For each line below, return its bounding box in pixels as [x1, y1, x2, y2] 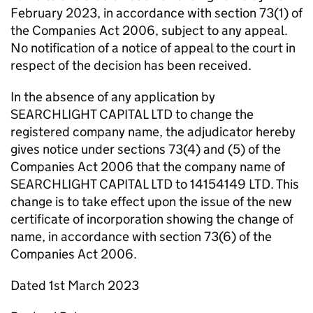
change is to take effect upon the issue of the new [10, 194, 292, 210]
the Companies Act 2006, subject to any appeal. [10, 22, 288, 38]
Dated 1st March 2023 [10, 277, 139, 293]
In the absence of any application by [10, 89, 215, 105]
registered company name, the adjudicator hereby [10, 124, 296, 140]
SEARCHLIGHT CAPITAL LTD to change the [10, 106, 254, 122]
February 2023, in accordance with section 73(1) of [10, 5, 303, 21]
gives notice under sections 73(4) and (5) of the [10, 141, 281, 157]
